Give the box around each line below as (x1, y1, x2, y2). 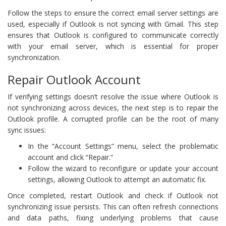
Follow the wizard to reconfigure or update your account (28, 163, 218, 173)
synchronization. (8, 52, 61, 62)
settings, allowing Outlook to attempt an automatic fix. (28, 174, 206, 184)
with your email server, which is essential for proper (8, 41, 218, 51)
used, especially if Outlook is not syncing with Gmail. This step (8, 19, 218, 29)
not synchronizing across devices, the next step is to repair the (8, 102, 218, 112)
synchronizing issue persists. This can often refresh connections (8, 201, 218, 211)
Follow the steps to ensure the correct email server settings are (8, 8, 218, 18)
